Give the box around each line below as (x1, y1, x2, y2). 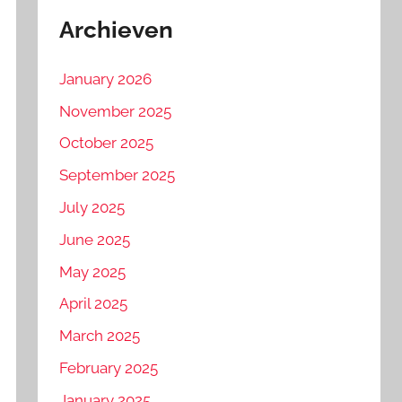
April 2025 (59, 294, 128, 313)
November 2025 (59, 101, 172, 120)
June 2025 (59, 230, 131, 249)
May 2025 (59, 262, 127, 281)
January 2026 (59, 69, 153, 88)
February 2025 (59, 358, 159, 377)
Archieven (59, 16, 174, 43)
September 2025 (59, 166, 176, 185)
